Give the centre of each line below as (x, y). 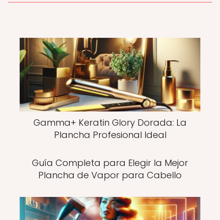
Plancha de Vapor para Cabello (110, 175)
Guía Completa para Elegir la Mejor (110, 163)
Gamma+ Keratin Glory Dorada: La (110, 122)
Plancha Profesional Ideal (110, 135)
